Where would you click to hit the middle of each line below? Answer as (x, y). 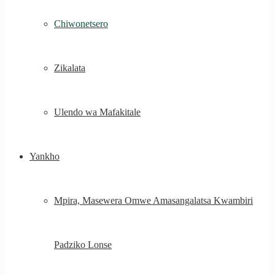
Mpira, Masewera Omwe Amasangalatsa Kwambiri (153, 200)
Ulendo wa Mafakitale (97, 112)
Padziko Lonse (83, 245)
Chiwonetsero (81, 24)
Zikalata (70, 68)
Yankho (45, 156)
